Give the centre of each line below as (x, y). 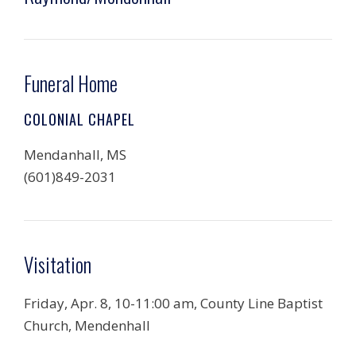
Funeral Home (71, 83)
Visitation (58, 264)
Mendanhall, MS (75, 155)
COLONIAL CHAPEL (79, 119)
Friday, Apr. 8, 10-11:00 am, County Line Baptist (173, 303)
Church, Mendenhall (87, 325)
